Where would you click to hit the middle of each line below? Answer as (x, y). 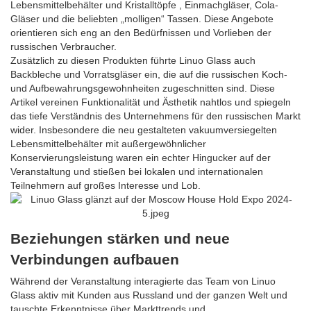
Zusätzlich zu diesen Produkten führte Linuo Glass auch (133, 61)
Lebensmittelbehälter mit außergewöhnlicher (108, 144)
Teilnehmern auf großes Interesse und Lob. (106, 186)
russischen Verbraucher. (64, 47)
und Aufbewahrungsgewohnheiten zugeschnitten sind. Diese (143, 89)
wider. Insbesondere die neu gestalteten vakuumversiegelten (144, 130)
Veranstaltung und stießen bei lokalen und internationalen (137, 172)
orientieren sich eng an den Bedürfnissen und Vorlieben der (141, 33)
